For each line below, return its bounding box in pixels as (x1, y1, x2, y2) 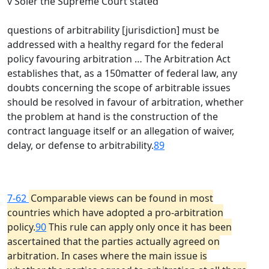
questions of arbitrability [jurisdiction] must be (7, 23, 219, 37)
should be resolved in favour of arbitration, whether (7, 95, 244, 109)
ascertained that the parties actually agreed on (7, 235, 220, 248)
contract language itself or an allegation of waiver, (7, 124, 234, 138)
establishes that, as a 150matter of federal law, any (7, 67, 237, 80)
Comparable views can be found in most (31, 192, 213, 205)
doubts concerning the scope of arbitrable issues (7, 81, 231, 94)
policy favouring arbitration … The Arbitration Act (7, 52, 231, 65)
